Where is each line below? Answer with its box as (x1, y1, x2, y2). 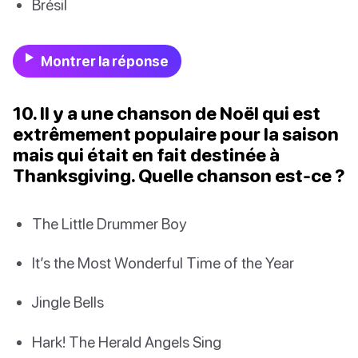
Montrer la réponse (40, 53, 169, 70)
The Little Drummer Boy (32, 214, 186, 233)
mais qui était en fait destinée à (13, 144, 280, 166)
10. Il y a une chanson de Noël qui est (13, 102, 320, 125)
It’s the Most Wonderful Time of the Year (32, 253, 294, 272)
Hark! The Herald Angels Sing (32, 332, 221, 351)
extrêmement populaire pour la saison (13, 123, 339, 145)
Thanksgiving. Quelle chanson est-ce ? (13, 165, 345, 187)
